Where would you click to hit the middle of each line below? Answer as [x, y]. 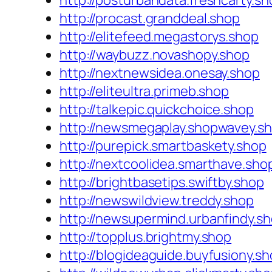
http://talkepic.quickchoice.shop [157, 110]
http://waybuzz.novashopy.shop [155, 55]
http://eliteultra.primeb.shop [144, 91]
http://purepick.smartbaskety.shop [163, 146]
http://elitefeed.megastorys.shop [159, 37]
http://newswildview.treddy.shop [157, 201]
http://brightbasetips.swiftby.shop [162, 182]
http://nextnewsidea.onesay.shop [160, 73]
